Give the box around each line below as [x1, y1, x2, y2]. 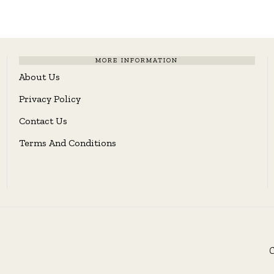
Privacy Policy [18, 92, 81, 105]
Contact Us [18, 114, 67, 127]
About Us [18, 70, 60, 83]
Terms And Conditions [18, 136, 116, 149]
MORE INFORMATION [95, 56, 179, 64]
